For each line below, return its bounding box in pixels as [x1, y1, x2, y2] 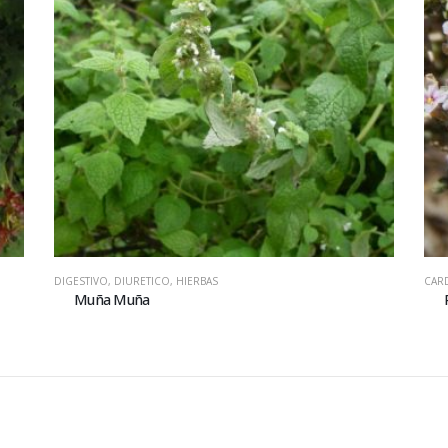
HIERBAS [175, 273, 218, 288]
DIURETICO [113, 273, 170, 288]
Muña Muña [73, 288, 150, 309]
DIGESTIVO [53, 273, 108, 288]
